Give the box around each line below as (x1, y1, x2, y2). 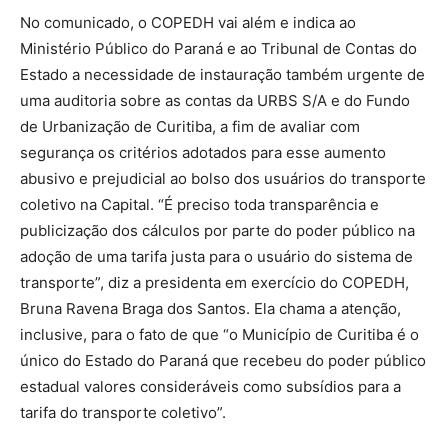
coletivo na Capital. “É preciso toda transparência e (20, 194, 379, 214)
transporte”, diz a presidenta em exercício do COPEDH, (20, 272, 409, 292)
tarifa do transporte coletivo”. (20, 402, 226, 422)
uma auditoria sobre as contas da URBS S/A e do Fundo (20, 90, 410, 110)
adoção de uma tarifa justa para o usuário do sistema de (20, 246, 413, 266)
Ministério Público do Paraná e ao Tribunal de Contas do (20, 38, 417, 58)
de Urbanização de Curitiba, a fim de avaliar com (20, 116, 360, 136)
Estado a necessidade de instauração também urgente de (20, 64, 425, 84)
